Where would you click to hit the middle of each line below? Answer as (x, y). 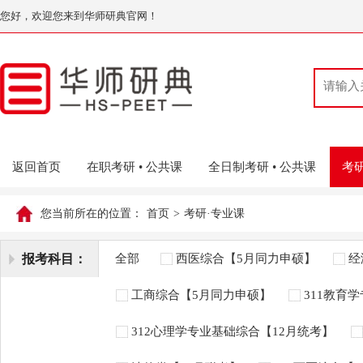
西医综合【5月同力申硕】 (246, 258)
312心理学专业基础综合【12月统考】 (233, 331)
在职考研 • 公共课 (135, 167)
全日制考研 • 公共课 (262, 167)
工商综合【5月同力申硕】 (201, 295)
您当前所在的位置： (92, 214)
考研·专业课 (214, 214)
